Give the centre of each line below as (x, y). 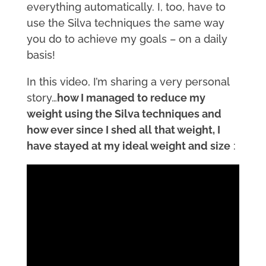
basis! (41, 55)
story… (42, 98)
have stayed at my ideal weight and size (128, 146)
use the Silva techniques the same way (125, 23)
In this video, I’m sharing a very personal (128, 82)
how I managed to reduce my (131, 98)
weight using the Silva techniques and (124, 114)
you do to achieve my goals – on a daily (127, 39)
